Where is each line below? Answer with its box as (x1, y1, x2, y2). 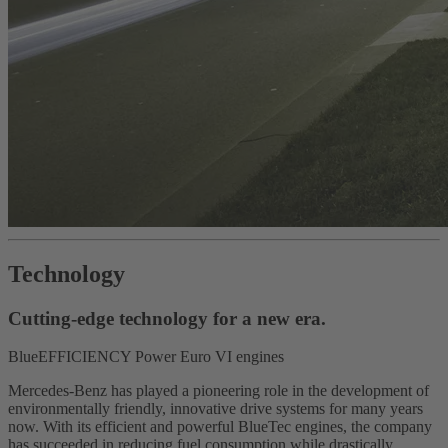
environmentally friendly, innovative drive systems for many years (8, 400, 423, 418)
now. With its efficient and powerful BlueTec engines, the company (8, 418, 432, 436)
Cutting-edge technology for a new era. (8, 307, 326, 329)
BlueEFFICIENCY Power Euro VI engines (8, 348, 284, 366)
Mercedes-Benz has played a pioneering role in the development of (8, 382, 429, 400)
